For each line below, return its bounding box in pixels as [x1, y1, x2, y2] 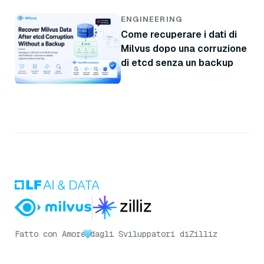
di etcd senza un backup [121, 56, 233, 69]
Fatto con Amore [15, 228, 85, 239]
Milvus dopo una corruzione [121, 42, 247, 55]
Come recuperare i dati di [121, 28, 237, 41]
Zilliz [189, 228, 217, 239]
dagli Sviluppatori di [90, 228, 189, 239]
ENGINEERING [121, 14, 183, 24]
